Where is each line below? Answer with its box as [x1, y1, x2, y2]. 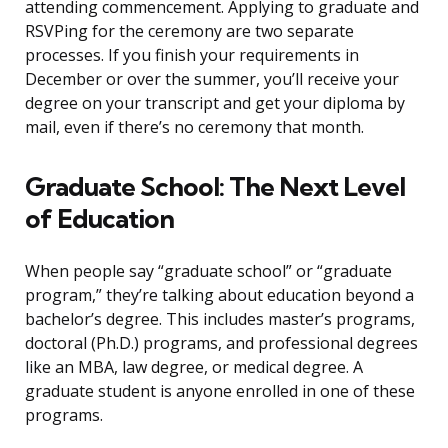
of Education [25, 202, 174, 236]
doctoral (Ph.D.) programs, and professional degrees [25, 332, 418, 355]
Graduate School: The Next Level [25, 170, 405, 204]
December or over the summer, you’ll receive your [25, 68, 399, 91]
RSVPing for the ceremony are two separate [25, 20, 354, 43]
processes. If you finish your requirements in [25, 44, 359, 67]
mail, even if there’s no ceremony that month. [25, 116, 364, 139]
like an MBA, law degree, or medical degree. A [25, 356, 363, 379]
